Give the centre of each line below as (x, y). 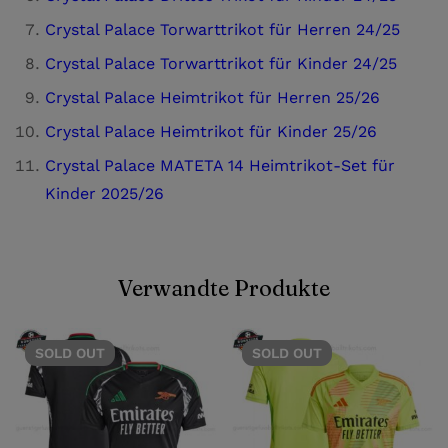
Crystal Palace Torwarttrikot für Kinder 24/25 (221, 63)
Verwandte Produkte (224, 287)
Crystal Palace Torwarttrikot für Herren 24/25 (222, 29)
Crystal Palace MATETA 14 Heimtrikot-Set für (220, 165)
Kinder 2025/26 (104, 193)
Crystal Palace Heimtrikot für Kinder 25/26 (211, 131)
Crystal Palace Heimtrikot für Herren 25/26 (212, 97)
